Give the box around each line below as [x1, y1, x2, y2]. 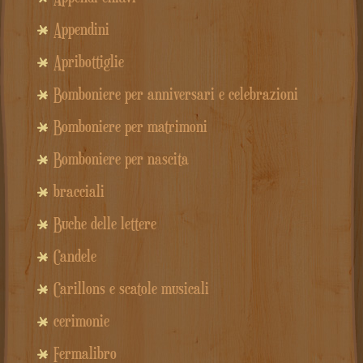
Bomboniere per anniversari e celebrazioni [53, 84, 298, 105]
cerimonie [53, 311, 109, 331]
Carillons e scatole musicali [53, 279, 209, 299]
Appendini [53, 19, 109, 40]
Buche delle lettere [53, 214, 156, 234]
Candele [53, 246, 96, 267]
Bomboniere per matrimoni [53, 117, 207, 137]
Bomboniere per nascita [53, 149, 189, 169]
